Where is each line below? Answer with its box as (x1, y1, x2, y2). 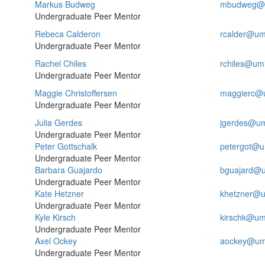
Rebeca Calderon (35, 28, 101, 40)
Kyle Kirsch (35, 211, 76, 223)
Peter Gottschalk (35, 140, 97, 152)
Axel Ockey (35, 235, 77, 247)
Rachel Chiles (35, 57, 86, 69)
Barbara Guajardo (35, 164, 102, 176)
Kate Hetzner (35, 188, 84, 199)
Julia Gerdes (35, 117, 82, 128)
